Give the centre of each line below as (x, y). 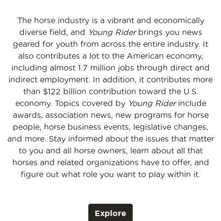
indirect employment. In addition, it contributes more (110, 80)
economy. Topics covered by (71, 103)
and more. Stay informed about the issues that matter (110, 139)
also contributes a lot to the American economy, (110, 56)
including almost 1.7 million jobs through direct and (110, 68)
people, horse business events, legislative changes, (110, 127)
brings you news (169, 32)
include (192, 103)
